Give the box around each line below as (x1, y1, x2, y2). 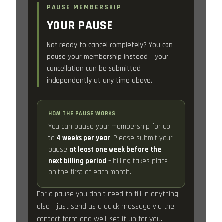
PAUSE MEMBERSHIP (47, 3, 122, 12)
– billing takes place (106, 157, 168, 166)
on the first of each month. (48, 168, 131, 177)
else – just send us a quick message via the (37, 201, 174, 212)
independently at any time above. (47, 76, 152, 85)
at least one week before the (69, 145, 161, 154)
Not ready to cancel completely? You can (47, 40, 173, 50)
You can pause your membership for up (48, 122, 170, 131)
